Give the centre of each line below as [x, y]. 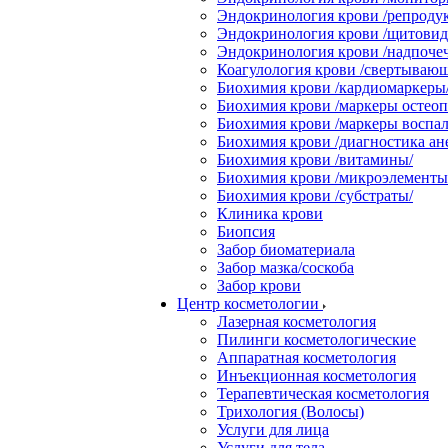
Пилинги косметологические [316, 339]
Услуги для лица [273, 429]
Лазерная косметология [296, 321]
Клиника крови [270, 213]
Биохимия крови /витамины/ [315, 159]
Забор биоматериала [286, 249]
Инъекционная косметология [316, 375]
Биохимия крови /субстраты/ [315, 195]
